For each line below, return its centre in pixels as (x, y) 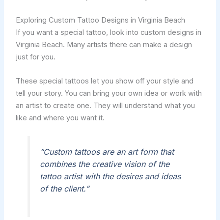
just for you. (35, 57)
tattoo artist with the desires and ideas (110, 176)
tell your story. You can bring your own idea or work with (109, 93)
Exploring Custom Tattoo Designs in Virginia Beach (100, 20)
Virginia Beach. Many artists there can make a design (104, 45)
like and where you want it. (60, 118)
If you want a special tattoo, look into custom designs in (108, 33)
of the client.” (64, 188)
